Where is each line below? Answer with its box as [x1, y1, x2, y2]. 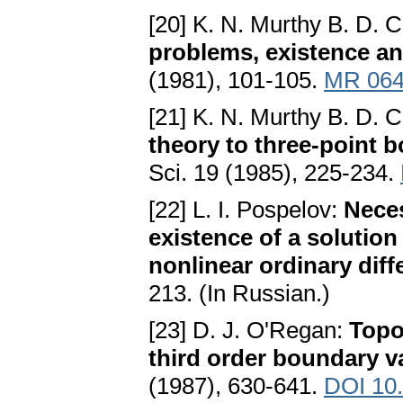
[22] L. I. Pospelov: [148, 196, 344, 224]
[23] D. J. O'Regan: [148, 317, 349, 345]
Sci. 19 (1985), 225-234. [148, 159, 400, 187]
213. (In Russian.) [148, 280, 330, 308]
